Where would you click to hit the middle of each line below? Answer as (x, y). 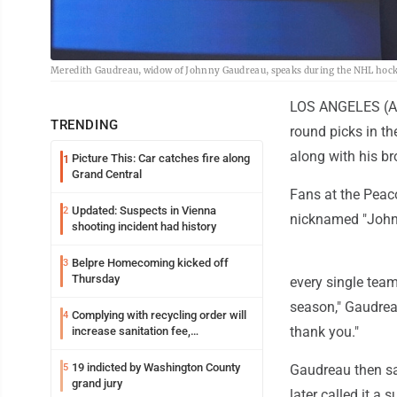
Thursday (96, 279)
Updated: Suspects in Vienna (144, 211)
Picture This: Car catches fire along (161, 159)
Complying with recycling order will (159, 315)
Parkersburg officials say (136, 347)
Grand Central (107, 175)
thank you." (324, 332)
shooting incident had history (144, 227)
